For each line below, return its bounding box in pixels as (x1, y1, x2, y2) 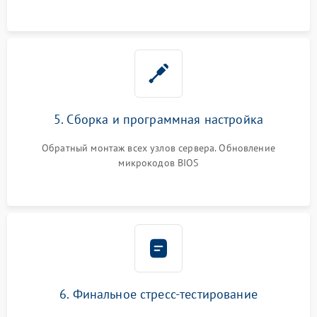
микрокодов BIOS (118, 156, 199, 169)
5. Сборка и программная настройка (54, 110, 263, 127)
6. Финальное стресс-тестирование (59, 285, 258, 302)
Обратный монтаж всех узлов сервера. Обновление (42, 141, 275, 154)
